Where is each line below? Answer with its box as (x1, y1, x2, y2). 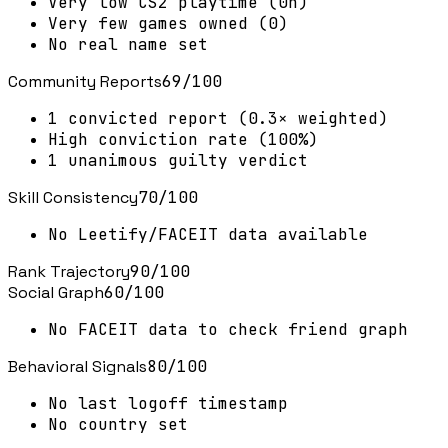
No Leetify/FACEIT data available (48, 224, 368, 246)
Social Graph (8, 282, 104, 304)
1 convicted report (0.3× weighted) (48, 108, 388, 130)
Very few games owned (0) (48, 13, 288, 35)
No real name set (48, 34, 208, 56)
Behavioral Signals (8, 356, 147, 378)
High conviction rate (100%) (48, 129, 318, 151)
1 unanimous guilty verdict (48, 150, 308, 172)
